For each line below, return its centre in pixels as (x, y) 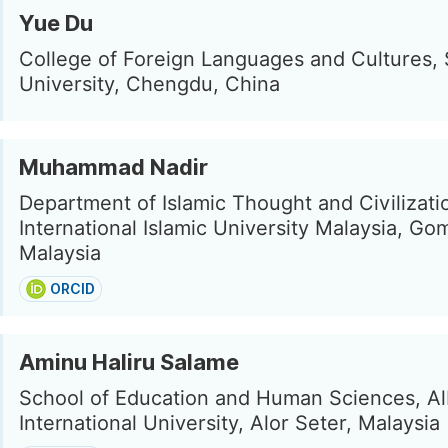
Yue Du (56, 23)
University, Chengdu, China (149, 84)
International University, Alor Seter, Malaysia (229, 423)
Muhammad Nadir (113, 167)
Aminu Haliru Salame (129, 362)
